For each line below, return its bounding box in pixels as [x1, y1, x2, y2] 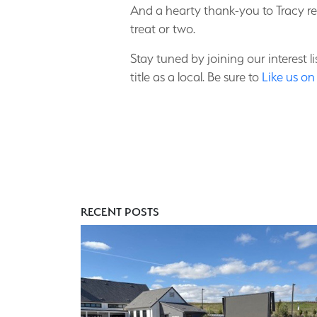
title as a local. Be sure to [130, 69, 262, 84]
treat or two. [130, 21, 195, 36]
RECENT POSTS [81, 205, 159, 219]
